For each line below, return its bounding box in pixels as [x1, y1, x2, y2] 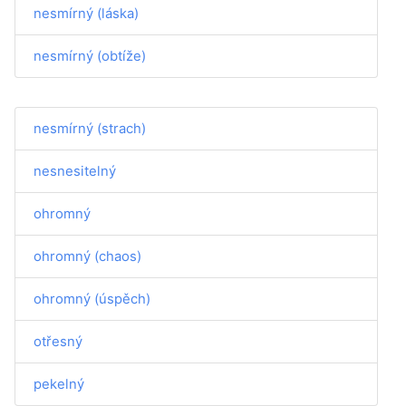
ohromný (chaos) [34, 247, 141, 265]
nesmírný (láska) [34, 5, 139, 22]
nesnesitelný [34, 162, 116, 179]
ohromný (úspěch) [34, 290, 150, 307]
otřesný [34, 333, 82, 350]
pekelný [34, 375, 84, 392]
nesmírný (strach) [34, 120, 146, 137]
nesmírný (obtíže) [34, 47, 146, 64]
